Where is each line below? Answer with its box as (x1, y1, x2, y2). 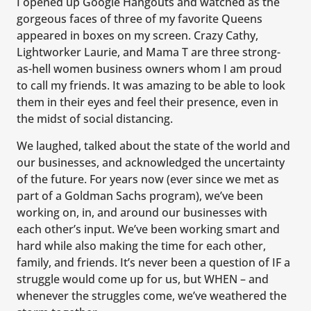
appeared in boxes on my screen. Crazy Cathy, (17, 28, 258, 44)
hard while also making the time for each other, (17, 237, 266, 253)
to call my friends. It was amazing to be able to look (17, 78, 285, 94)
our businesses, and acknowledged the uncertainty (17, 154, 285, 170)
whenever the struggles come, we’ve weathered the (17, 287, 287, 303)
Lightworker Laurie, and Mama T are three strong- (17, 44, 280, 60)
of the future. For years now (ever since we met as (17, 171, 279, 187)
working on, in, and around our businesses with (17, 204, 267, 220)
